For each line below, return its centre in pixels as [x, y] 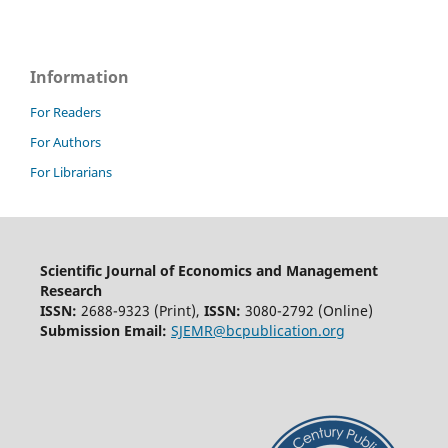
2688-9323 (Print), [140, 311]
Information [79, 77]
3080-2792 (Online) [306, 311]
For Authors [65, 142]
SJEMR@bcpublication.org [257, 331]
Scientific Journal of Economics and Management [208, 271]
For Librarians [71, 172]
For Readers [65, 112]
